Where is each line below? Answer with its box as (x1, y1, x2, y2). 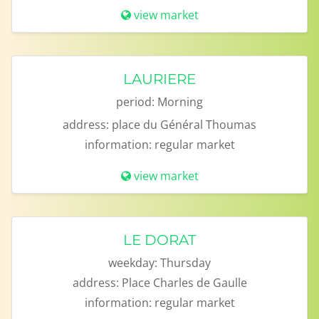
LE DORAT (123, 231, 196, 249)
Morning (157, 94, 203, 110)
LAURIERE (123, 70, 196, 88)
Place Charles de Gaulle (121, 275, 247, 291)
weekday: (108, 255, 157, 271)
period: (116, 94, 155, 110)
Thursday (160, 255, 211, 271)
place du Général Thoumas (112, 117, 256, 132)
